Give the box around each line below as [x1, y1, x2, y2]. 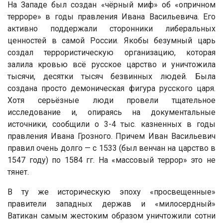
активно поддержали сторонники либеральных [7, 23, 216, 33]
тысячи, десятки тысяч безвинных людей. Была [7, 71, 216, 81]
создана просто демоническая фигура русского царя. [7, 83, 216, 93]
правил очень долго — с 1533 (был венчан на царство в [7, 143, 216, 153]
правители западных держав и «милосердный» [7, 199, 216, 209]
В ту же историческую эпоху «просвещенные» [7, 187, 216, 197]
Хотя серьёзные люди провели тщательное [7, 95, 216, 105]
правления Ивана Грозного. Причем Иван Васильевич [7, 131, 216, 141]
